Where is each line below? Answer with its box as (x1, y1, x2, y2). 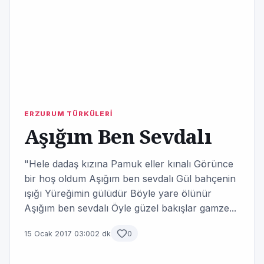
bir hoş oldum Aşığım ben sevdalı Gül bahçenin (24, 173, 236, 184)
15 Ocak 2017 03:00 (24, 229, 95, 238)
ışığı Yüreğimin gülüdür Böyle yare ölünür (24, 187, 212, 199)
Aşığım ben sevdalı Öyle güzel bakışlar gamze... (24, 202, 236, 214)
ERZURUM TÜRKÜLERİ (24, 110, 113, 118)
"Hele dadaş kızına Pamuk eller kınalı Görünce (24, 158, 233, 170)
